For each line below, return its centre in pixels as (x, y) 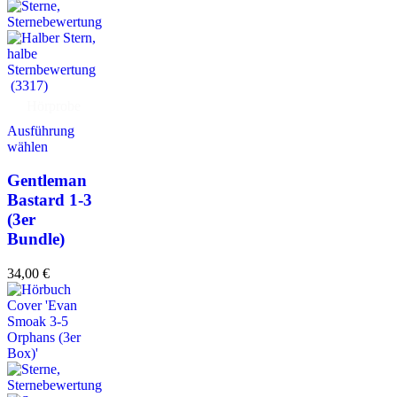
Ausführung (41, 130)
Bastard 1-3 (50, 200)
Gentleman (47, 181)
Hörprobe (54, 105)
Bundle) (36, 239)
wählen (27, 146)
